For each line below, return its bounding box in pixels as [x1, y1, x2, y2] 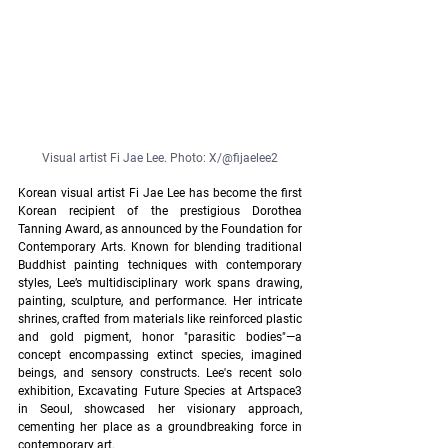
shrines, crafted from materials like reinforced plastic [18, 312, 302, 326]
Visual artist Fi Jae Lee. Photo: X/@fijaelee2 [42, 151, 278, 165]
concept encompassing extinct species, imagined [18, 348, 302, 362]
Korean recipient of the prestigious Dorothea [18, 204, 302, 218]
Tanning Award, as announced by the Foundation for [18, 222, 302, 236]
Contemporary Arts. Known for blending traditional [18, 240, 302, 254]
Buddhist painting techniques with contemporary [18, 258, 302, 272]
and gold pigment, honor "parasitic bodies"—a [18, 330, 302, 344]
